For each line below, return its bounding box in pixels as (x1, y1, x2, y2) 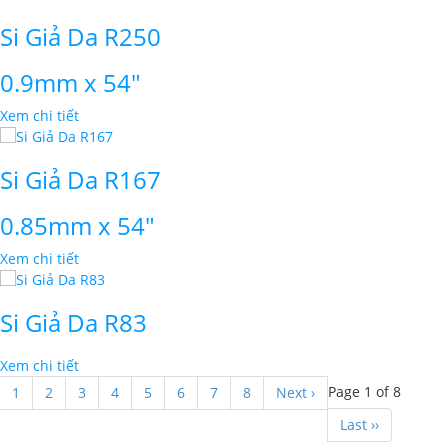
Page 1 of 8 (328, 382, 401, 402)
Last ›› (340, 415, 379, 435)
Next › (276, 383, 315, 403)
